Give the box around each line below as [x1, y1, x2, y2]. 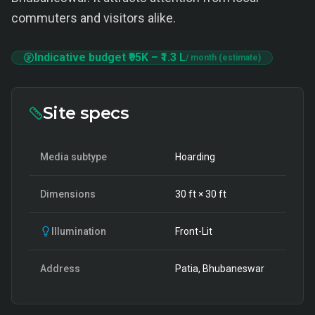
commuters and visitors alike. [11, 11, 176, 25]
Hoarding [175, 151, 215, 162]
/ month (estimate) [186, 53, 261, 63]
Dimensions [40, 188, 96, 200]
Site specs [43, 103, 129, 123]
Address [40, 263, 80, 274]
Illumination [51, 226, 106, 237]
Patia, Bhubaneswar [175, 263, 264, 274]
